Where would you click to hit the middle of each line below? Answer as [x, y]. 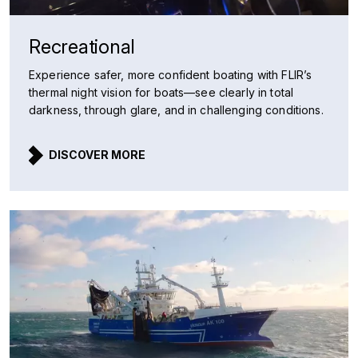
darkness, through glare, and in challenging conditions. [176, 110]
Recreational [82, 47]
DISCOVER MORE [97, 155]
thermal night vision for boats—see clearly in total [161, 92]
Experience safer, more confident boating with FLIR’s [171, 75]
